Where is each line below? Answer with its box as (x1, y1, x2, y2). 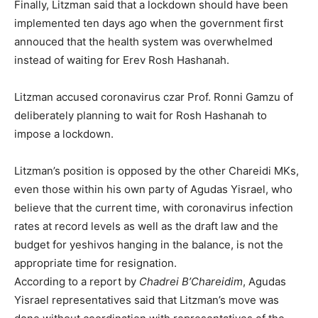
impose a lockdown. (14, 127, 114, 141)
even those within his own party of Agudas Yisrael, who (14, 182, 292, 197)
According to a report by (14, 275, 139, 289)
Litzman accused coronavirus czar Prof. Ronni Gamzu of (14, 90, 293, 104)
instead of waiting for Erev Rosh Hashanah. (14, 53, 229, 67)
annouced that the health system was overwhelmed (14, 35, 273, 49)
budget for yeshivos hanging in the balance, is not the (14, 238, 283, 252)
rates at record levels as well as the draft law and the (14, 219, 278, 234)
